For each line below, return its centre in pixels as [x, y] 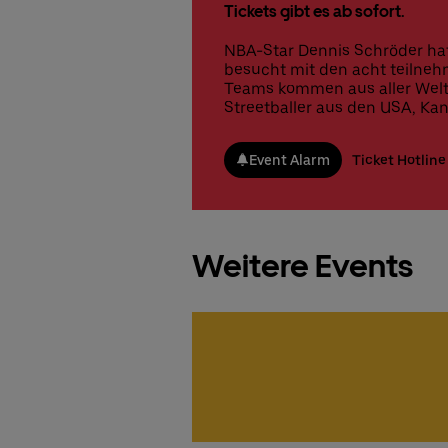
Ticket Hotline [399, 159]
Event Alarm [289, 159]
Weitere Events [302, 265]
